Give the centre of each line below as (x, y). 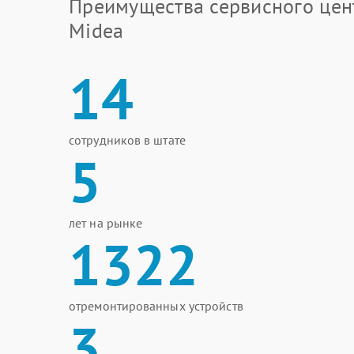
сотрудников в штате (127, 140)
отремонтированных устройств (156, 306)
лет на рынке (106, 223)
